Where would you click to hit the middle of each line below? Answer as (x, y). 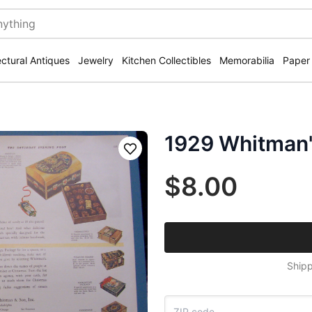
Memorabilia (247, 60)
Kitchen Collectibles (166, 60)
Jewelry (96, 60)
